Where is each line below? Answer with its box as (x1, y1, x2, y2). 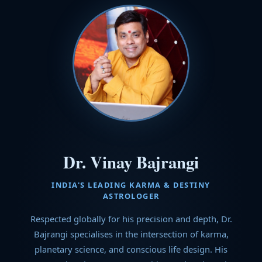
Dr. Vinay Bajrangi (63, 150, 199, 174)
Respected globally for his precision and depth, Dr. (30, 213, 232, 225)
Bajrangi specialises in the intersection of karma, (33, 228, 229, 240)
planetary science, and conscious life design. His (35, 243, 227, 255)
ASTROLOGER (102, 191, 160, 201)
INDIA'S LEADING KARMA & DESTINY (51, 180, 211, 190)
